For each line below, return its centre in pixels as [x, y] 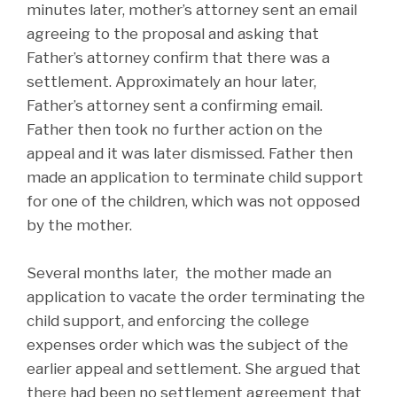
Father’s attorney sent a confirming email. [180, 106]
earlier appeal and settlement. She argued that [194, 369]
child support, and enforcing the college [168, 321]
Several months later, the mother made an [179, 273]
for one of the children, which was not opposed [193, 202]
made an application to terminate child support [195, 178]
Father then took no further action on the [175, 130]
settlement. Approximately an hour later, [171, 82]
